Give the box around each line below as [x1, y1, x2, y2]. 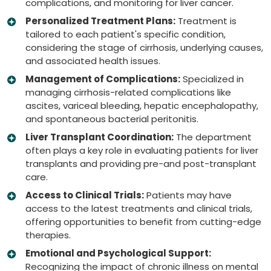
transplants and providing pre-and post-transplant [25, 157, 256, 170]
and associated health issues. [25, 54, 160, 67]
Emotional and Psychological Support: [25, 246, 211, 260]
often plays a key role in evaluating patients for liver [25, 143, 258, 157]
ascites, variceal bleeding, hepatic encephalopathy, [25, 99, 258, 112]
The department [174, 130, 252, 143]
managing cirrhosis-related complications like [25, 85, 231, 99]
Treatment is [175, 14, 237, 27]
